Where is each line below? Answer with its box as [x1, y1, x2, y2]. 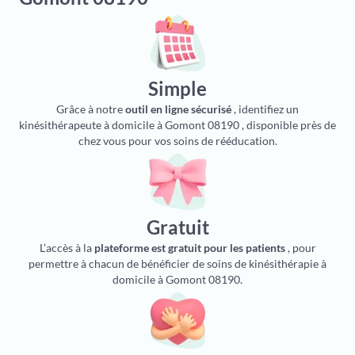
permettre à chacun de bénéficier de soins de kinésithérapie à [29, 257, 326, 270]
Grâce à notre [56, 102, 125, 116]
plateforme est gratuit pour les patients [94, 241, 285, 254]
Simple [148, 77, 207, 100]
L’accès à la [39, 241, 94, 254]
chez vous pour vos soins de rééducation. [78, 134, 277, 147]
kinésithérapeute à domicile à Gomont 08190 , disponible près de [19, 118, 336, 132]
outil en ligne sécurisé [125, 102, 231, 116]
